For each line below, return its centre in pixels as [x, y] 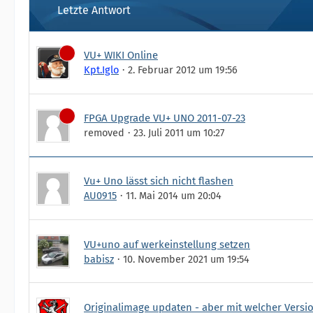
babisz [99, 259]
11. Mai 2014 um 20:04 [174, 195]
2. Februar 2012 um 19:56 [183, 70]
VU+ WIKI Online [121, 55]
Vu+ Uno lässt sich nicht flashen [159, 181]
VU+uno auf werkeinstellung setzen [167, 244]
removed [104, 132]
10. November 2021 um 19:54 [186, 259]
